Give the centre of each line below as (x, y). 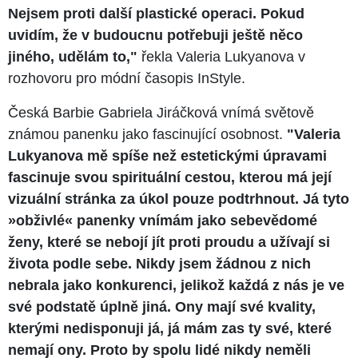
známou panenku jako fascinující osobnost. (147, 135)
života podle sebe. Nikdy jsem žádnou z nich (159, 264)
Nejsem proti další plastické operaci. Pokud (156, 14)
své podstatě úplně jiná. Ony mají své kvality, (162, 307)
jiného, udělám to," (73, 57)
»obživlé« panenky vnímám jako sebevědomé (163, 221)
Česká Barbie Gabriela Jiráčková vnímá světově (161, 113)
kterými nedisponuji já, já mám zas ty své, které (170, 329)
